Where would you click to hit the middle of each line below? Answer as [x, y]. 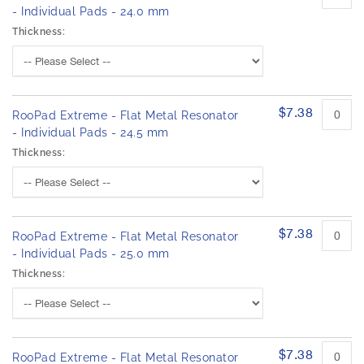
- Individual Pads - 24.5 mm [91, 133]
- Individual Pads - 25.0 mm [91, 254]
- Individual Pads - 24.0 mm [91, 12]
